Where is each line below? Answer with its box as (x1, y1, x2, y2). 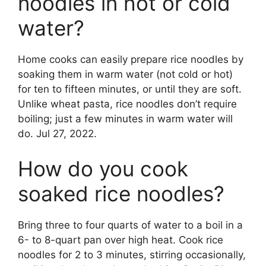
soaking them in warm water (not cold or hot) (18, 68, 233, 80)
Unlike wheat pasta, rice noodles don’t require (18, 97, 237, 110)
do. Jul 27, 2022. (18, 127, 97, 140)
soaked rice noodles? (18, 181, 224, 207)
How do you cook (18, 156, 188, 182)
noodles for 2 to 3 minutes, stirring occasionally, (18, 249, 246, 261)
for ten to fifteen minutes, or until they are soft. (18, 83, 242, 95)
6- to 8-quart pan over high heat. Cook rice (18, 234, 223, 246)
